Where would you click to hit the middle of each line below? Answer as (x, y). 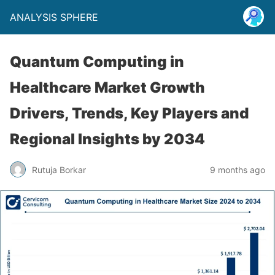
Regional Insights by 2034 (107, 139)
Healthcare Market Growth (107, 87)
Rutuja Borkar (59, 169)
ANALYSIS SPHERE (54, 17)
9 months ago (238, 169)
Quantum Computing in (97, 62)
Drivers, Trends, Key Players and (129, 113)
